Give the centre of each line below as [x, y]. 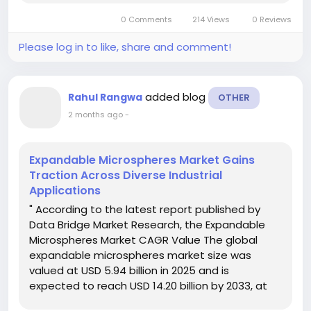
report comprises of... [84, 10]
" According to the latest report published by [145, 210]
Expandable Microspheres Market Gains [142, 160]
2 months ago [95, 115]
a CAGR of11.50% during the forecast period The [152, 301]
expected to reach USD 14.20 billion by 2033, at [148, 286]
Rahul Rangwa [105, 98]
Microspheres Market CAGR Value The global [143, 240]
